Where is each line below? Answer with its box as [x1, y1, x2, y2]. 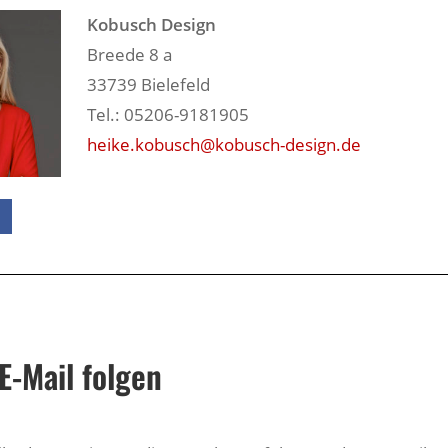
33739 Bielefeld [86, 72, 210, 96]
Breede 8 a [86, 42, 172, 66]
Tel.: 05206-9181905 [86, 102, 249, 126]
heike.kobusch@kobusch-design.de [86, 132, 361, 156]
